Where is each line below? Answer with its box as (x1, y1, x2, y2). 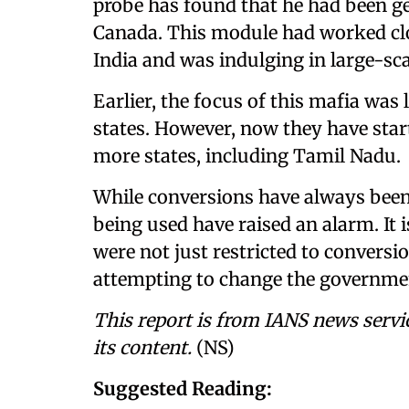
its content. (93, 336, 192, 359)
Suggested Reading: (93, 377, 272, 400)
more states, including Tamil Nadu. (93, 144, 401, 167)
